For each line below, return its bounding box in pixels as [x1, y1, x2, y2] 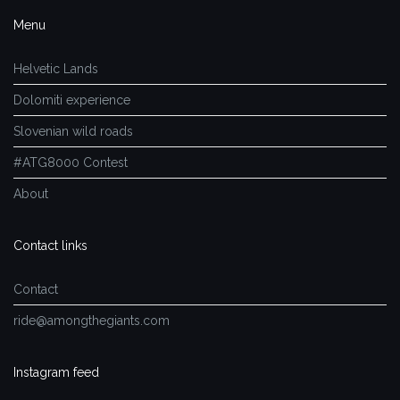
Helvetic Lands [13, 62, 98, 77]
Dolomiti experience [13, 93, 130, 108]
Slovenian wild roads [13, 124, 133, 139]
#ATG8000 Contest [13, 155, 128, 171]
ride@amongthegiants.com [13, 313, 170, 329]
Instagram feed [13, 365, 99, 380]
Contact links [13, 238, 87, 254]
